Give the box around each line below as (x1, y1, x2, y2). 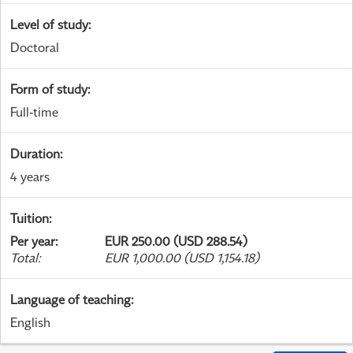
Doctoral (10, 39, 59, 56)
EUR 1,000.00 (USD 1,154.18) (105, 250, 259, 266)
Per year (10, 233, 55, 250)
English (10, 314, 50, 331)
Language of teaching (10, 292, 131, 308)
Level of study (10, 17, 88, 33)
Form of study (10, 81, 87, 98)
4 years (10, 169, 50, 185)
